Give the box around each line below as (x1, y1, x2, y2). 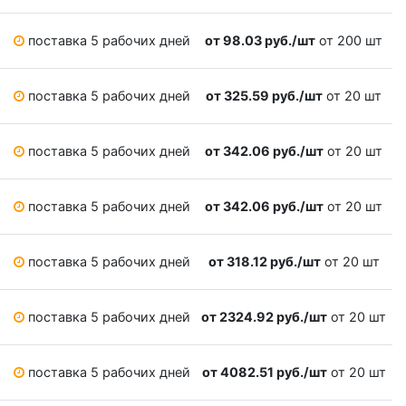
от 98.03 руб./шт (205, 33, 315, 49)
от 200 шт (315, 33, 382, 49)
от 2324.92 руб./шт (201, 309, 327, 325)
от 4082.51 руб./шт (201, 364, 327, 381)
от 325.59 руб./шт (206, 88, 323, 104)
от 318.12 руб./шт (208, 254, 321, 270)
